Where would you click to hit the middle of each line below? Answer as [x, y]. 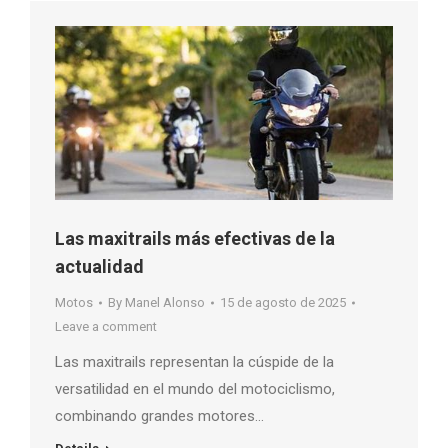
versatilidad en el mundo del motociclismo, [195, 388]
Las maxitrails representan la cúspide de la [194, 361]
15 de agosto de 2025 [283, 302]
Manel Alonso [165, 302]
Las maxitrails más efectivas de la [195, 238]
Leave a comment [106, 326]
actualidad [99, 266]
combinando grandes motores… [159, 415]
